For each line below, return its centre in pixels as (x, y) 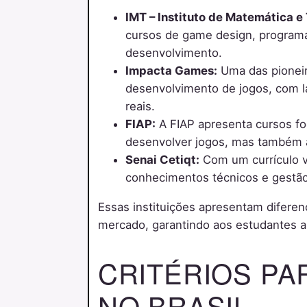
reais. (140, 107)
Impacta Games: (171, 71)
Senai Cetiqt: (162, 160)
